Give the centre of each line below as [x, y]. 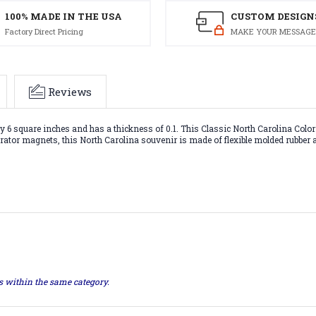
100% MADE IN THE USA [64, 16]
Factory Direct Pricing [44, 31]
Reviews [70, 92]
